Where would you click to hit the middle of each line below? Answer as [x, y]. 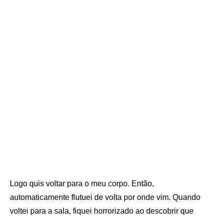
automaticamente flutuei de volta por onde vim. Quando [105, 197]
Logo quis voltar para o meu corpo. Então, [82, 184]
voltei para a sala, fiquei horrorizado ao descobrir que [102, 211]
